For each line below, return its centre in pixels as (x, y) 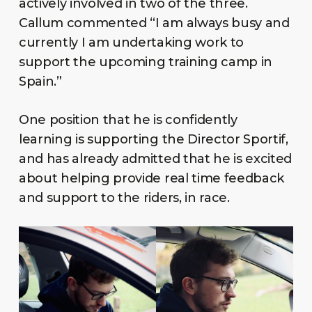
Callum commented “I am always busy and (154, 23)
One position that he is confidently (128, 119)
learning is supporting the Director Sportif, (153, 139)
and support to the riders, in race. (126, 197)
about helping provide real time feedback (151, 178)
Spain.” (40, 81)
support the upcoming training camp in (146, 62)
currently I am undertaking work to (131, 42)
